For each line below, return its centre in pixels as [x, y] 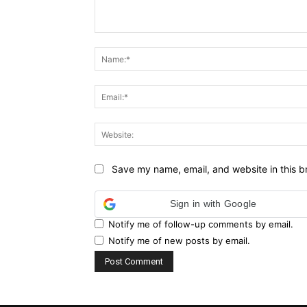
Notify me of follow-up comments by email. [201, 224]
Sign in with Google [213, 204]
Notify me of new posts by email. [179, 240]
